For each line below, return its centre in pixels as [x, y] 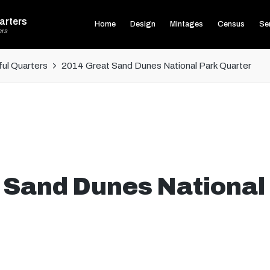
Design [143, 24]
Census [231, 24]
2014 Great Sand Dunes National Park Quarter [157, 65]
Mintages [186, 24]
